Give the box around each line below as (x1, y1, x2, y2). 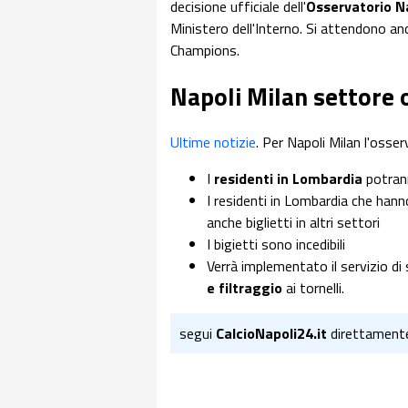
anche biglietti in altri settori (207, 211, 380, 234)
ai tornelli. (282, 277, 344, 300)
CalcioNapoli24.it (216, 322, 327, 345)
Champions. (170, 39, 240, 61)
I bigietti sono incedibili (207, 233, 345, 256)
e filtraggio (207, 277, 282, 300)
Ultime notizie (170, 131, 256, 154)
